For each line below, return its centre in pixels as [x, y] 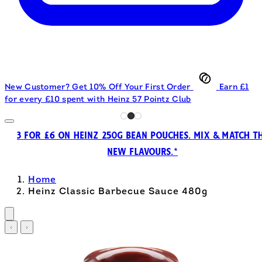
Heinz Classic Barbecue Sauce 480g [118, 192]
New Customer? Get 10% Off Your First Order [98, 87]
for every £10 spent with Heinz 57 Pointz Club [98, 99]
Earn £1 [234, 87]
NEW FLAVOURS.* [143, 152]
